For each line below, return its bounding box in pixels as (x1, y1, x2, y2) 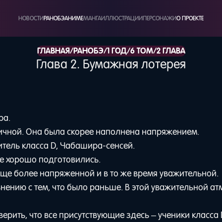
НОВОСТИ (18, 14, 44, 22)
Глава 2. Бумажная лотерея (36, 56, 186, 72)
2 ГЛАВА (156, 46, 185, 56)
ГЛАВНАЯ (37, 46, 70, 56)
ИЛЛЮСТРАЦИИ (101, 14, 143, 22)
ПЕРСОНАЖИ (143, 14, 176, 22)
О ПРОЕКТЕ (176, 14, 204, 22)
